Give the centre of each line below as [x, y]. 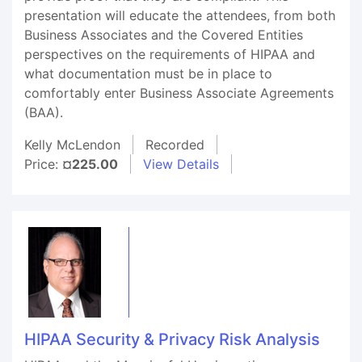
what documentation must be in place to [148, 74]
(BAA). [44, 112]
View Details [181, 164]
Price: [43, 164]
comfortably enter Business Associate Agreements [179, 93]
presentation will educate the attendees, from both [180, 15]
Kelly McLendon [72, 145]
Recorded [175, 145]
